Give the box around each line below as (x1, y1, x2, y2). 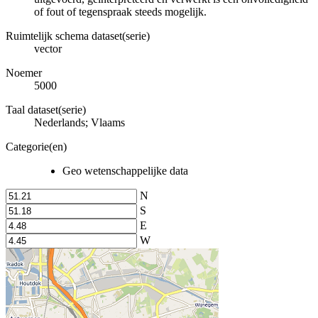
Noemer (6, 66, 42, 79)
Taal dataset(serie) (6, 103, 86, 116)
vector (34, 42, 62, 55)
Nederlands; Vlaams (34, 116, 125, 128)
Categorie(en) (6, 140, 67, 153)
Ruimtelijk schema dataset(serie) (6, 29, 150, 42)
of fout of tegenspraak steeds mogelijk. (34, 5, 207, 18)
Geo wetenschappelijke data (62, 164, 188, 177)
